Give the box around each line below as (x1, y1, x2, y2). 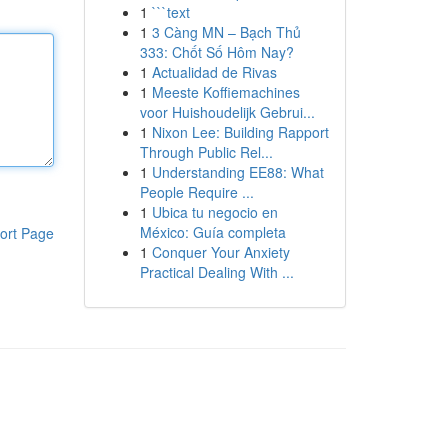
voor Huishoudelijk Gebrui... (139, 102, 315, 122)
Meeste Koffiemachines (151, 82, 300, 102)
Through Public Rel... (139, 142, 273, 162)
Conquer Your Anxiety (151, 242, 290, 262)
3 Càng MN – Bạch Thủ (151, 22, 301, 42)
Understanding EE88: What (151, 162, 324, 182)
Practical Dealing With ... (139, 262, 294, 282)
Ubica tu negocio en (151, 202, 278, 222)
